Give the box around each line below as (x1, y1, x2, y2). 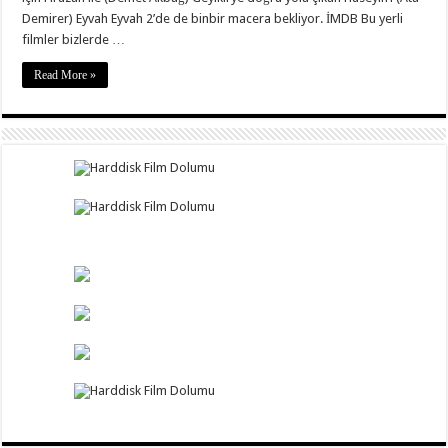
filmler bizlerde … (22, 32, 126, 48)
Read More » (34, 68, 97, 83)
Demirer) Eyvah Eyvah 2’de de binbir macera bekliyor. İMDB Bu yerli (22, 11, 404, 27)
